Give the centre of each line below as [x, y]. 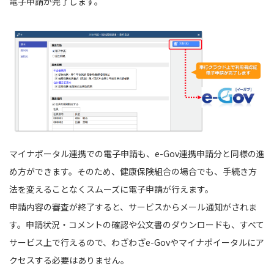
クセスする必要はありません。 [69, 260]
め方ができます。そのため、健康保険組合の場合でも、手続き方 [133, 172]
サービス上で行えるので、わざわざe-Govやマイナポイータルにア [137, 243]
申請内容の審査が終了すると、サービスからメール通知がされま [133, 207]
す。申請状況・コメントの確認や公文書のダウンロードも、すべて [137, 225]
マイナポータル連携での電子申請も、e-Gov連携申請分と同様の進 [137, 154]
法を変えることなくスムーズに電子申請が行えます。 [111, 189]
